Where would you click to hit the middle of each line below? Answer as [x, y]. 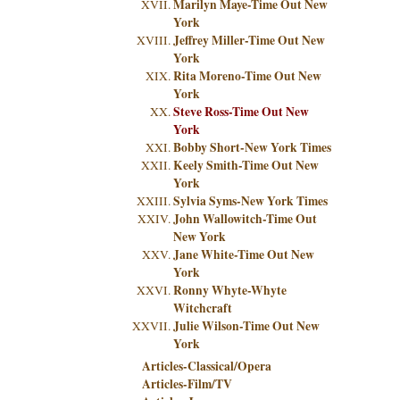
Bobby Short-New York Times [252, 147]
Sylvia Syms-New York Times [250, 201]
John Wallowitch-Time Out [245, 219]
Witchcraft [203, 308]
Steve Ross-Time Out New [241, 112]
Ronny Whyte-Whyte [230, 290]
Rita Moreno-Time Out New [247, 76]
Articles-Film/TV [187, 384]
